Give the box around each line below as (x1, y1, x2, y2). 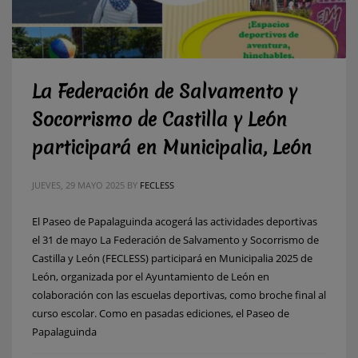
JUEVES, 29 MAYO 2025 (32, 178, 125, 191)
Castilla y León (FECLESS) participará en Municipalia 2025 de (32, 250, 312, 265)
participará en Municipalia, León (32, 134, 312, 161)
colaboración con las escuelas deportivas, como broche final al (32, 287, 326, 302)
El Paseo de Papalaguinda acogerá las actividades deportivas (32, 213, 317, 229)
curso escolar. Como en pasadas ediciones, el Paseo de (32, 305, 289, 320)
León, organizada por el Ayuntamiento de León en (32, 268, 269, 284)
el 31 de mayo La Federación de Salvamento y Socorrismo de (32, 232, 319, 247)
